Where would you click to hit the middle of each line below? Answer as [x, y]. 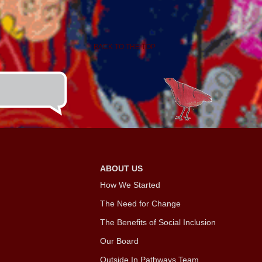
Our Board [119, 241]
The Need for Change [141, 203]
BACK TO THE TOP [125, 46]
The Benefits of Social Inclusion [158, 222]
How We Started [130, 185]
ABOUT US [121, 168]
